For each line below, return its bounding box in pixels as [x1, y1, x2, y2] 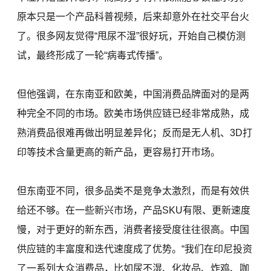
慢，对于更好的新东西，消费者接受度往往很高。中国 [17, 224, 250, 235]
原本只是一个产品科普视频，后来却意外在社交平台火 [17, 11, 250, 22]
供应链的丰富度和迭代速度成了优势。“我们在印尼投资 [17, 244, 253, 255]
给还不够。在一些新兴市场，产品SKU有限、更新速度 [17, 205, 251, 216]
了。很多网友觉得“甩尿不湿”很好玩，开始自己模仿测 [17, 31, 246, 42]
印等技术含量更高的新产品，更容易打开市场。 [17, 147, 221, 158]
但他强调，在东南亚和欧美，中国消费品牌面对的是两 [17, 89, 250, 100]
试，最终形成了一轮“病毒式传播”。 [17, 50, 169, 61]
